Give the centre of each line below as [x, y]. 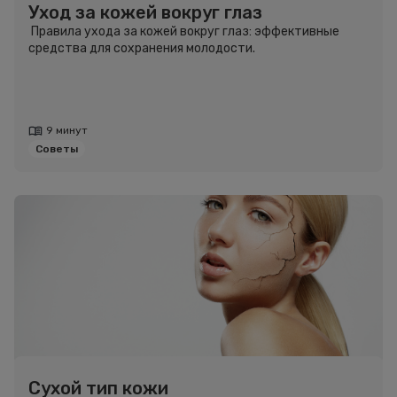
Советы [57, 149]
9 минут [67, 130]
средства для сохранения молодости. [142, 48]
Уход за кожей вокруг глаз [145, 12]
